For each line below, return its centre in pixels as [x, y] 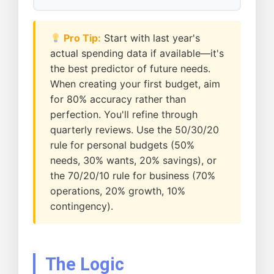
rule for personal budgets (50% [122, 145]
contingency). [82, 206]
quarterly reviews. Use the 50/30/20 [135, 130]
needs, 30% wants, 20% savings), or [133, 161]
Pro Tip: [81, 38]
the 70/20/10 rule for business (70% [133, 176]
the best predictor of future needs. [130, 69]
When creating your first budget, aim [135, 84]
